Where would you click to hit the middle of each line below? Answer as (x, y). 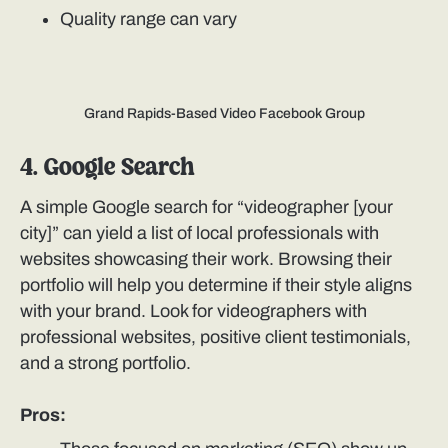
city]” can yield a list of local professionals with (199, 233)
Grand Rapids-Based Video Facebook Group (224, 114)
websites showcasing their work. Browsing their (206, 259)
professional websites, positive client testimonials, (215, 337)
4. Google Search (107, 169)
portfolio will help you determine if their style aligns (216, 285)
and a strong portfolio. (105, 363)
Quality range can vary (148, 19)
